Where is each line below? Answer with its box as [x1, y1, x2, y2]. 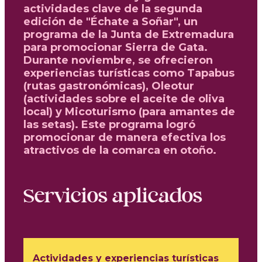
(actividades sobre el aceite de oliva [23, 92, 225, 105]
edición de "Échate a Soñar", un [23, 15, 198, 28]
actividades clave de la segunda [23, 2, 202, 15]
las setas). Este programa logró [23, 118, 195, 131]
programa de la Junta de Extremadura [23, 27, 234, 41]
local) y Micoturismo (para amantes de [23, 105, 235, 118]
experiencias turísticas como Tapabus [23, 66, 235, 80]
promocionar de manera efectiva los [23, 130, 226, 144]
